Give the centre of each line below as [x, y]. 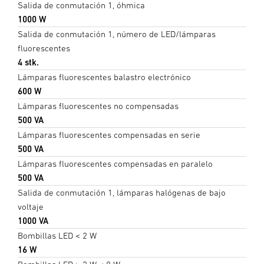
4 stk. [28, 62]
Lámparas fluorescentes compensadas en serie [109, 135]
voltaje [31, 207]
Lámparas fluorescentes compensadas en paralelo [115, 164]
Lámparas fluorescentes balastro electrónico [104, 77]
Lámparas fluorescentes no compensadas [98, 106]
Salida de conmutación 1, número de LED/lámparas [117, 34]
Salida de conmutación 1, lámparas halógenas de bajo [122, 193]
